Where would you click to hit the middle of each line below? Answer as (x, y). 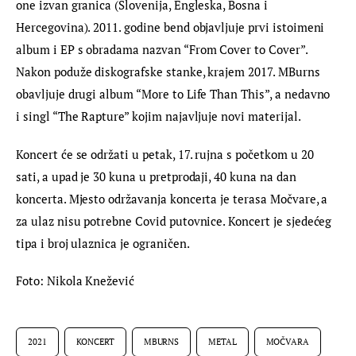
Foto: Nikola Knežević (75, 281)
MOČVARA (287, 342)
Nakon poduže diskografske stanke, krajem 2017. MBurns (170, 72)
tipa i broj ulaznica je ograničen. (103, 243)
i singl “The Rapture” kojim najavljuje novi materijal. (159, 116)
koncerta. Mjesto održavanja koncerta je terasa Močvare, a (174, 198)
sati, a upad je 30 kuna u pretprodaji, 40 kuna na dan (158, 176)
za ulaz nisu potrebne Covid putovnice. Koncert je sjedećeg (176, 221)
